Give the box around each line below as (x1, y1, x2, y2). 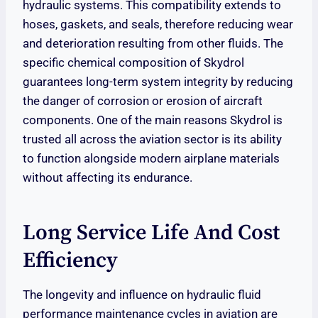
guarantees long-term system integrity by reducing (23, 75, 293, 89)
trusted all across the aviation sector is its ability (23, 132, 282, 147)
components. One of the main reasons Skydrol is (23, 113, 283, 128)
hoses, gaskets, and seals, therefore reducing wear (23, 17, 293, 32)
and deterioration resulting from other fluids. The (23, 36, 283, 51)
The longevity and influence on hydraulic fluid (23, 287, 261, 302)
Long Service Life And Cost (23, 219, 280, 247)
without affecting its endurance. (23, 170, 192, 185)
